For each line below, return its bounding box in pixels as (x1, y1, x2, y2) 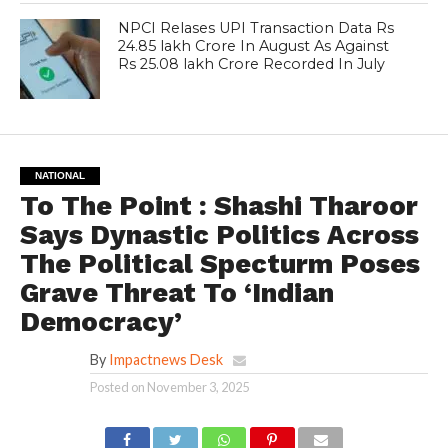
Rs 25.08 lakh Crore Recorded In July (118, 54, 386, 73)
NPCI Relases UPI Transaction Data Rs (118, 18, 395, 37)
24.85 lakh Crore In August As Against (118, 36, 390, 55)
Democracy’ (19, 305, 182, 338)
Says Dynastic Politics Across (19, 218, 419, 251)
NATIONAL (34, 169, 85, 181)
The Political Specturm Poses (19, 247, 420, 280)
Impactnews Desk (108, 350, 223, 368)
